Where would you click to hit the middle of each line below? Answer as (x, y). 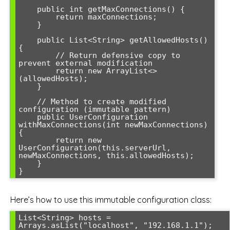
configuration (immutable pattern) (95, 109)
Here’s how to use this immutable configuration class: (111, 200)
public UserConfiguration (28, 117)
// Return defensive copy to (37, 55)
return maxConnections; (37, 17)
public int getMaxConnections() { (28, 9)
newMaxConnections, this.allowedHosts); (106, 155)
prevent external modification (85, 63)
